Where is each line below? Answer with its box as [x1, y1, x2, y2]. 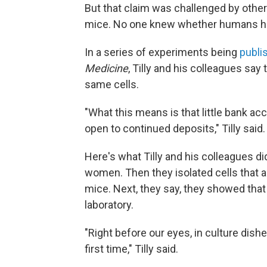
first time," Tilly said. [85, 243, 178, 255]
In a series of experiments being [85, 46, 240, 58]
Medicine [85, 62, 128, 74]
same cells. [85, 78, 139, 91]
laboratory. [85, 198, 133, 211]
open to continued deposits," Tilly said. [85, 122, 265, 135]
